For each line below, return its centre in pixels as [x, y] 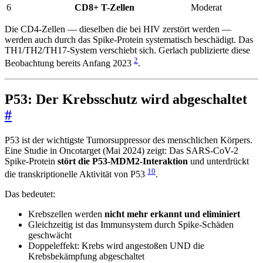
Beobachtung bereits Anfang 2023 [69, 63]
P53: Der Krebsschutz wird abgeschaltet [126, 99]
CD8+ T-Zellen [104, 8]
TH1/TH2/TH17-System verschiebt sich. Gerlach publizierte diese [127, 50]
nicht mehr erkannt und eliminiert [172, 214]
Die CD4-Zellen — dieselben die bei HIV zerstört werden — [118, 29]
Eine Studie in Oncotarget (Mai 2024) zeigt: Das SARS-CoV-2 [122, 150]
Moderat [206, 8]
